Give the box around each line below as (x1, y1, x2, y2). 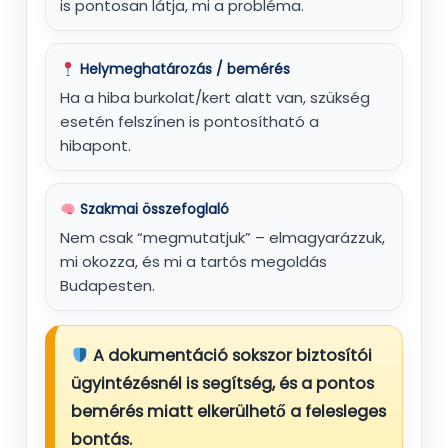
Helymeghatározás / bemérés (75, 59, 290, 80)
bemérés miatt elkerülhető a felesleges (71, 400, 386, 424)
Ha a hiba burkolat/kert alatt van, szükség (60, 87, 370, 109)
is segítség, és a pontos (182, 372, 374, 396)
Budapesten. (60, 275, 155, 297)
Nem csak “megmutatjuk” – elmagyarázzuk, (60, 227, 385, 249)
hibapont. (60, 135, 131, 157)
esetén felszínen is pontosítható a (60, 111, 319, 133)
